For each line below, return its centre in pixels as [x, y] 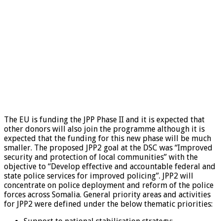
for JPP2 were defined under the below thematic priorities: [108, 204]
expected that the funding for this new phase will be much [108, 138]
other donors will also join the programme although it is [104, 129]
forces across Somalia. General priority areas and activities [107, 194]
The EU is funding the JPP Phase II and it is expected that [104, 119]
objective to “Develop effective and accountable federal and [110, 166]
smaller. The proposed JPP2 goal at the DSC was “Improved [108, 147]
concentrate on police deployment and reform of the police [109, 185]
